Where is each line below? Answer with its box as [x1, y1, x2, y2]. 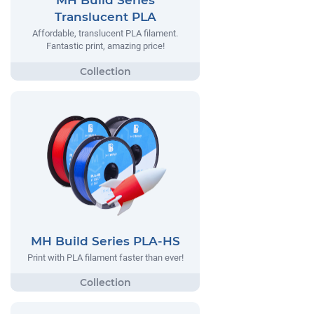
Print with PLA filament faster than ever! [27, 252, 184, 263]
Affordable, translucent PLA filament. [32, 28, 178, 39]
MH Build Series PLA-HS [30, 233, 180, 248]
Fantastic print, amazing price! [46, 41, 165, 52]
